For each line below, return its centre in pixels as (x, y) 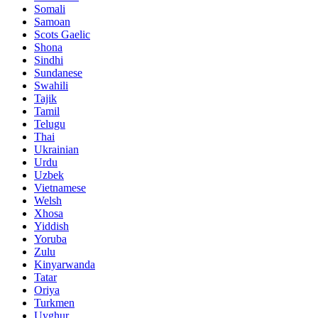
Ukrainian (56, 150)
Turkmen (54, 303)
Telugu (50, 124)
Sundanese (58, 73)
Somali (50, 9)
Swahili (51, 86)
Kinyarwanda (65, 265)
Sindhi (49, 60)
